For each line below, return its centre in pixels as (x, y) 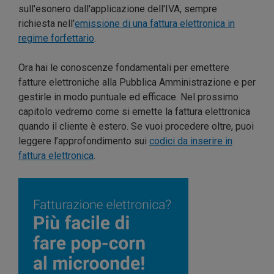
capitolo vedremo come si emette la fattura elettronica (134, 111)
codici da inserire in (191, 141)
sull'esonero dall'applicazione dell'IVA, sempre (118, 9)
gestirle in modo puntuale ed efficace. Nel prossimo (128, 97)
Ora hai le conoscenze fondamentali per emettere (124, 67)
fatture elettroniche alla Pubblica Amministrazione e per (137, 82)
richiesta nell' (46, 23)
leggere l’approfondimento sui (84, 141)
